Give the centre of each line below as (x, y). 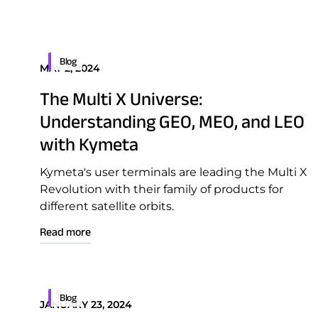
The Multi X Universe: (121, 99)
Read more (65, 232)
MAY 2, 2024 (70, 68)
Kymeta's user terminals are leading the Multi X (174, 172)
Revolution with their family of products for (161, 189)
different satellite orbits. (107, 206)
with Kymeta (89, 144)
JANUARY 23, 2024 (86, 305)
